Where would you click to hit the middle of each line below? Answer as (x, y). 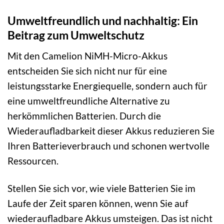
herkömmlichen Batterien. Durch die (84, 115)
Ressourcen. (33, 160)
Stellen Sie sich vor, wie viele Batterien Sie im (101, 188)
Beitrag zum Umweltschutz (76, 35)
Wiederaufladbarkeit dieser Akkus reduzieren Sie (111, 130)
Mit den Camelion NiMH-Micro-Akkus (87, 55)
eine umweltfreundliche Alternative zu (89, 100)
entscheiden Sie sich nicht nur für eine (87, 70)
